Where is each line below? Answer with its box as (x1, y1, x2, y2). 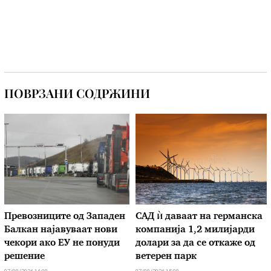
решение (4, 252, 45, 261)
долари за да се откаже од (135, 238, 255, 248)
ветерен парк (135, 252, 197, 261)
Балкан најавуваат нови (4, 225, 118, 235)
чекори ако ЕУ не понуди (4, 238, 120, 248)
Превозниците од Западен (4, 212, 126, 221)
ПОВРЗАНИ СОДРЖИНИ (4, 84, 151, 101)
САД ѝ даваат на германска (135, 212, 263, 221)
